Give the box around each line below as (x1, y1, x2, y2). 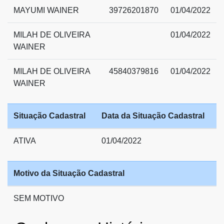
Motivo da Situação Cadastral (13, 168, 124, 177)
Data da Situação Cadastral (101, 111, 204, 120)
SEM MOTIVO (13, 193, 64, 202)
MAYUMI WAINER (13, 5, 79, 14)
